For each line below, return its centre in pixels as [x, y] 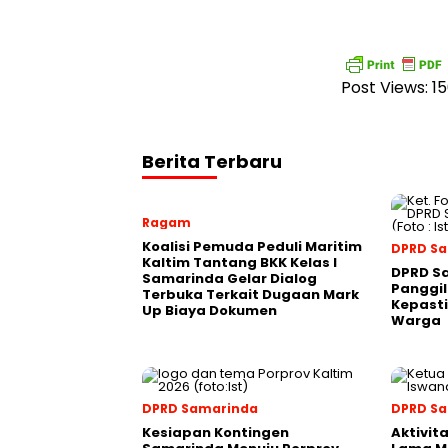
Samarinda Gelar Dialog [229, 278]
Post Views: [384, 87]
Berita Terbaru [212, 161]
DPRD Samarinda [200, 408]
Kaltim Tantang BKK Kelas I [239, 262]
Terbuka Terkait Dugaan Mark [250, 294]
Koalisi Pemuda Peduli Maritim [252, 246]
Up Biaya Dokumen [209, 310]
